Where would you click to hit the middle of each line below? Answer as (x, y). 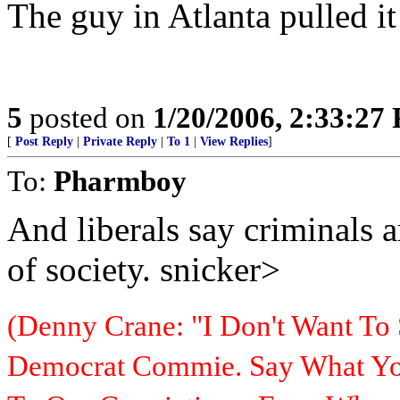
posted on (87, 117)
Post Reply (44, 142)
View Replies (234, 142)
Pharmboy (120, 181)
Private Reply (120, 142)
